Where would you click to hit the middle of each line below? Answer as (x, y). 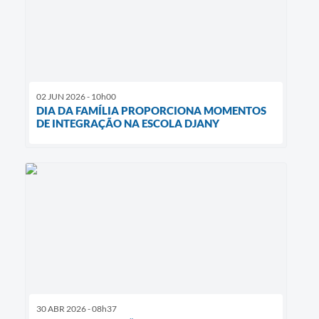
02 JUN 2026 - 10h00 (76, 96)
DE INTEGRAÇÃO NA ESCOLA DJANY (128, 123)
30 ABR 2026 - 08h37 (77, 309)
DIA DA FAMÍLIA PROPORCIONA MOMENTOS (151, 110)
